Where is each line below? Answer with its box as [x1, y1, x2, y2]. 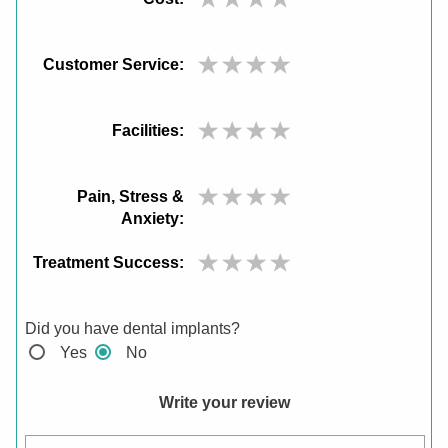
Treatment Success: [33, 254, 185, 272]
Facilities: [112, 122, 185, 140]
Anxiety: [121, 210, 185, 228]
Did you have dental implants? [25, 320, 240, 338]
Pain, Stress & [77, 188, 185, 206]
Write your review [158, 394, 290, 412]
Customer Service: [43, 56, 185, 74]
